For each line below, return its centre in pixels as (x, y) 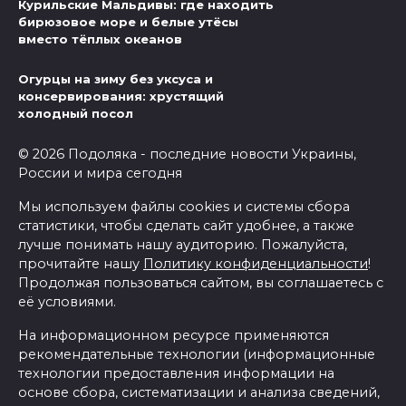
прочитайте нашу (81, 264)
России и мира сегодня (100, 174)
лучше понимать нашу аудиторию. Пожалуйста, (183, 245)
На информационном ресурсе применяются (174, 336)
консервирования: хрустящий (121, 96)
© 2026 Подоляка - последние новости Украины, (187, 155)
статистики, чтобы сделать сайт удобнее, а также (186, 226)
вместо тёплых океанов (100, 39)
